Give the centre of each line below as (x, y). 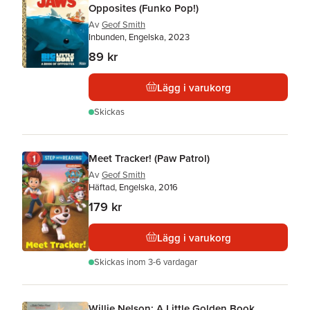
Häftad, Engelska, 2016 (133, 187)
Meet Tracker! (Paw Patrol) (149, 158)
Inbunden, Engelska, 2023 (139, 37)
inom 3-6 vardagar (162, 262)
